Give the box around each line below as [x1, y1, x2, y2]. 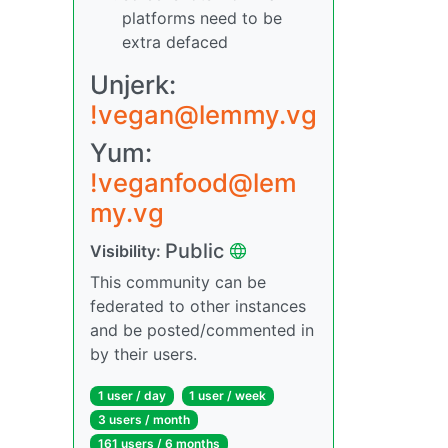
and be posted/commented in [90, 319, 314, 340]
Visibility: [90, 240, 165, 261]
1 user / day [97, 387, 166, 403]
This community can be [90, 271, 266, 292]
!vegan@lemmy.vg [90, 98, 317, 130]
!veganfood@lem [90, 166, 297, 198]
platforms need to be [122, 7, 282, 28]
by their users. [90, 343, 197, 364]
